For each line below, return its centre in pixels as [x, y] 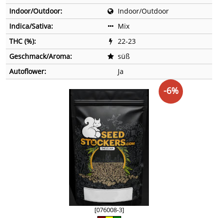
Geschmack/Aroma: [41, 56]
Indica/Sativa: [31, 26]
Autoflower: [28, 72]
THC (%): [23, 41]
